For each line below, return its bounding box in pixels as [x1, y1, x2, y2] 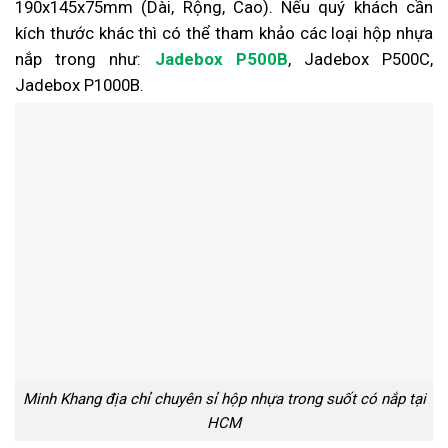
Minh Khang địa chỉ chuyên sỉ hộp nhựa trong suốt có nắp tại [22, 390, 426, 409]
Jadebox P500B [154, 48, 288, 69]
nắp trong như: [15, 48, 155, 69]
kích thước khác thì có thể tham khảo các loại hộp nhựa [15, 22, 433, 43]
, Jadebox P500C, [287, 48, 434, 69]
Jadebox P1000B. [15, 74, 144, 95]
